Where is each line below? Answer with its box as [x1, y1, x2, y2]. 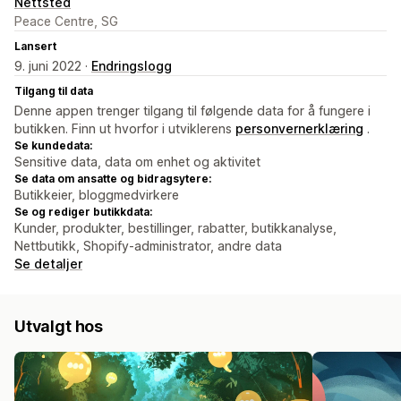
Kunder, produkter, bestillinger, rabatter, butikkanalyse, [14, 220, 337, 236]
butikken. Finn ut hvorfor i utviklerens [14, 121, 235, 137]
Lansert [14, 39, 56, 54]
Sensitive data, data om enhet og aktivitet [14, 154, 260, 170]
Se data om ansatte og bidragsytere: [14, 172, 211, 186]
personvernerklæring [235, 121, 363, 137]
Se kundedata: [14, 139, 92, 153]
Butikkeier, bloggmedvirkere [14, 187, 179, 203]
